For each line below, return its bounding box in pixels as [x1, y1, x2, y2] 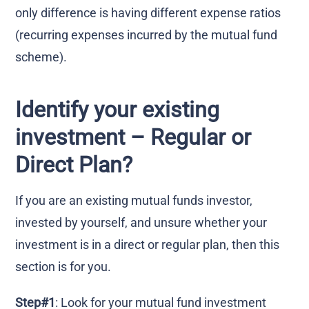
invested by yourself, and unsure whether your [15, 215, 268, 230]
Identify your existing [15, 96, 220, 123]
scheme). [15, 49, 68, 64]
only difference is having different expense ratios [15, 5, 281, 20]
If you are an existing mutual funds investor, [15, 192, 253, 208]
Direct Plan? [15, 151, 133, 178]
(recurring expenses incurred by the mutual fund [15, 27, 278, 42]
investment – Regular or [15, 123, 252, 150]
